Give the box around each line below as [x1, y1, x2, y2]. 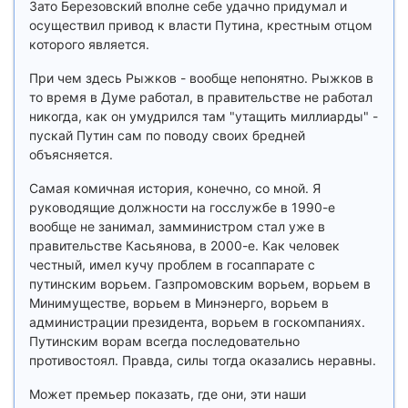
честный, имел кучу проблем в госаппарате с [29, 257, 315, 272]
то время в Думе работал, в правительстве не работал [29, 89, 372, 105]
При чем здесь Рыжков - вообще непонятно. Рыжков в [29, 70, 373, 86]
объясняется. [29, 147, 113, 162]
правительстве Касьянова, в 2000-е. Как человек [29, 238, 340, 253]
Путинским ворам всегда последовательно [29, 333, 300, 349]
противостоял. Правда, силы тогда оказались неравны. [29, 352, 376, 368]
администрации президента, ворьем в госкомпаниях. [29, 314, 365, 330]
